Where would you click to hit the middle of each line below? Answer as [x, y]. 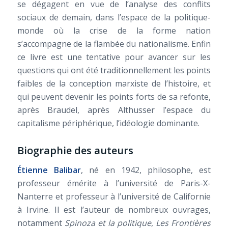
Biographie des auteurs [75, 151]
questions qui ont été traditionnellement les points [114, 70]
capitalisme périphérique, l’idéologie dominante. [108, 123]
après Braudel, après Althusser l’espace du [114, 110]
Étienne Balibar [49, 170]
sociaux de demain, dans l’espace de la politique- [114, 18]
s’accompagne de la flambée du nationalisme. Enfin [114, 44]
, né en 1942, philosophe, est [146, 170]
